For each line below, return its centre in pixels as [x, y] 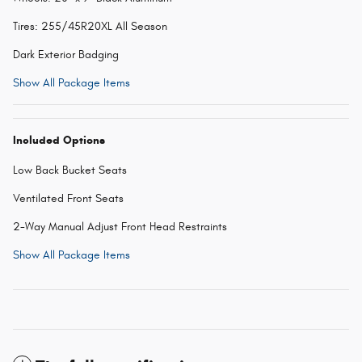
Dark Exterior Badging [66, 54]
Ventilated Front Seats [68, 198]
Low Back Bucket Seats [70, 170]
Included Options [59, 140]
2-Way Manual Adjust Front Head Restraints [120, 226]
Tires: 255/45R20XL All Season [90, 26]
